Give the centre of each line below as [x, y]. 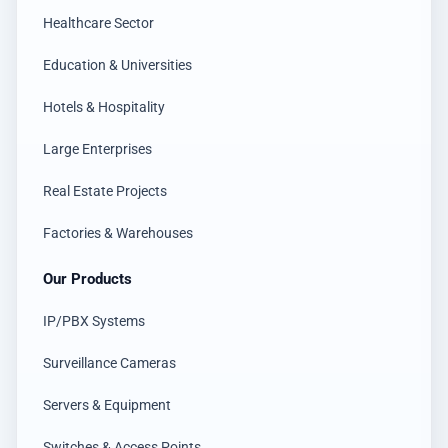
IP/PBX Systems [94, 321]
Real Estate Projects [105, 191]
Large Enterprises [97, 149]
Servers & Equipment [107, 405]
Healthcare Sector [98, 23]
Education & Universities [117, 65]
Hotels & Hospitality [104, 107]
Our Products [87, 279]
